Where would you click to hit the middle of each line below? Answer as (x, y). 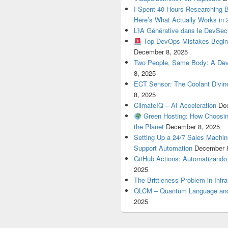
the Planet (149, 127)
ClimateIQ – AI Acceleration (175, 105)
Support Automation (163, 148)
